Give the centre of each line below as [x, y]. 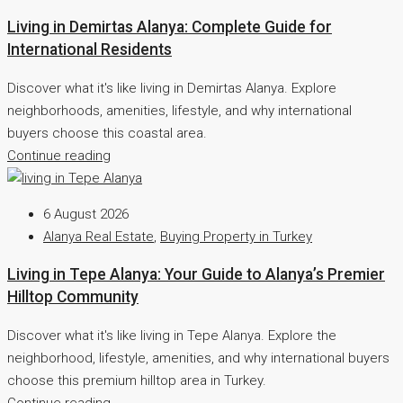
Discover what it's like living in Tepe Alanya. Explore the [172, 335]
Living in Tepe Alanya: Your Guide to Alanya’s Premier [196, 275]
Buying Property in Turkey [236, 236]
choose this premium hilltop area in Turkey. [137, 380]
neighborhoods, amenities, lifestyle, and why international [179, 110]
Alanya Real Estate [99, 236]
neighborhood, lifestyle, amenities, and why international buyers [198, 358]
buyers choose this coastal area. [107, 133]
